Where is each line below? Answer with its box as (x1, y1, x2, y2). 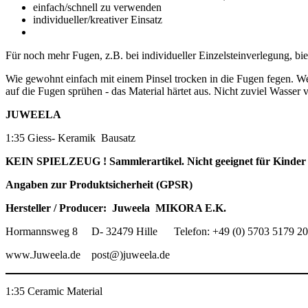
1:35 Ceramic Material (5, 285, 102, 298)
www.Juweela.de (5, 248, 80, 261)
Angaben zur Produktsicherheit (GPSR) (5, 178, 192, 190)
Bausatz (101, 131, 135, 144)
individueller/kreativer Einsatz (33, 13, 162, 25)
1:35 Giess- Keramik (5, 131, 96, 144)
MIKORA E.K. (155, 201, 226, 214)
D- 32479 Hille (91, 225, 160, 237)
